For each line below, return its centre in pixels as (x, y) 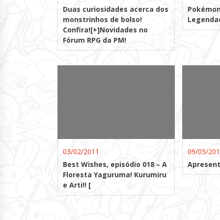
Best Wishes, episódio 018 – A (115, 165)
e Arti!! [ (77, 185)
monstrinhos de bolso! (102, 20)
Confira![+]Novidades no (105, 30)
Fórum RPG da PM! (95, 40)
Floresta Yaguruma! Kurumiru (115, 175)
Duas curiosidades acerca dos (116, 9)
